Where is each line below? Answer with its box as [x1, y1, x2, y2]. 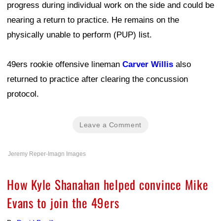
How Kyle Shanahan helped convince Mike [7, 175, 209, 193]
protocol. [7, 89, 39, 99]
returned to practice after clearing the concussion [7, 74, 188, 84]
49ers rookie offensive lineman [7, 60, 122, 69]
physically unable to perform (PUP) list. [7, 30, 152, 39]
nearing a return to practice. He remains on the [7, 15, 179, 25]
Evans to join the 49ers [7, 193, 119, 212]
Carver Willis [122, 60, 173, 69]
